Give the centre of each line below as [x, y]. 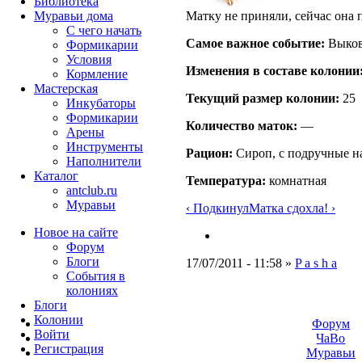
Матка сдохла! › [292, 208]
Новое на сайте [76, 232]
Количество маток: [242, 125]
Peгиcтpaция [69, 349]
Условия [89, 59]
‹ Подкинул [217, 208]
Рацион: [209, 153]
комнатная [296, 180]
